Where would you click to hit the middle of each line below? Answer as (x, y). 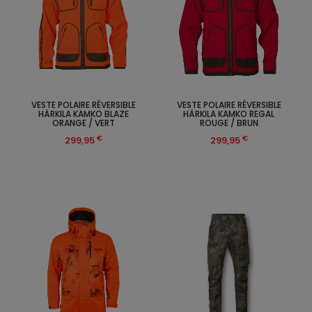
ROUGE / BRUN (229, 123)
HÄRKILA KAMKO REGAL (229, 114)
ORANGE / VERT (83, 123)
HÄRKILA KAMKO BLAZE (83, 114)
